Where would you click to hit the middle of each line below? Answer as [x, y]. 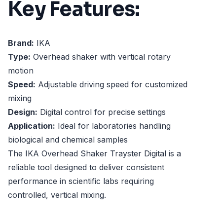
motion [21, 71]
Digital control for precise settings [102, 112]
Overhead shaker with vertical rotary [101, 57]
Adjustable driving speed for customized [111, 85]
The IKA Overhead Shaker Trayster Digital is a [94, 154]
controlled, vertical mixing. [57, 195]
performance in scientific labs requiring [81, 181]
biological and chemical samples [68, 140]
